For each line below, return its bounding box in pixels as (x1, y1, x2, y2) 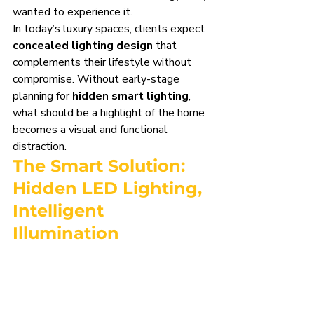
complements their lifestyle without (13, 55, 194, 70)
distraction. (13, 139, 67, 154)
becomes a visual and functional (13, 122, 170, 137)
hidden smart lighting (72, 88, 189, 104)
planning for (13, 88, 72, 104)
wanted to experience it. (13, 4, 132, 20)
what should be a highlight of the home (13, 105, 207, 121)
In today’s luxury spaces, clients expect (13, 21, 207, 36)
